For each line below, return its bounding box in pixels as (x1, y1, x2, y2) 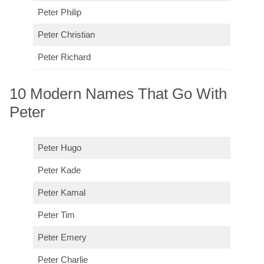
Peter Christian (38, 29, 95, 39)
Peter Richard (38, 52, 91, 62)
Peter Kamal (38, 187, 86, 197)
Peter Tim (38, 210, 75, 220)
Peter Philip (38, 7, 82, 17)
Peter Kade (38, 165, 81, 175)
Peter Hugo (38, 143, 82, 153)
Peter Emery (38, 232, 87, 242)
